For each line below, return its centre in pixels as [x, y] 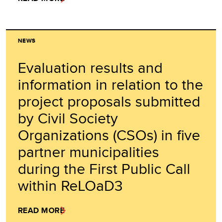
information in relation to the [111, 84]
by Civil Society [68, 118]
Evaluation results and [90, 68]
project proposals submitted [109, 101]
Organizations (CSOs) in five [109, 135]
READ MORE [41, 211]
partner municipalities [88, 152]
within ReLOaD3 [70, 186]
